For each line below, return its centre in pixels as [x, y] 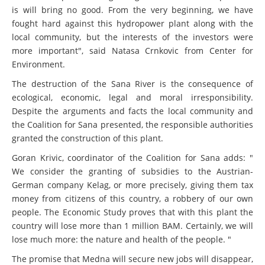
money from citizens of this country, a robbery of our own [132, 199]
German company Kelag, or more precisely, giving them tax [132, 185]
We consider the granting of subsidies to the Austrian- [132, 172]
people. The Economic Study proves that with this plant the [132, 212]
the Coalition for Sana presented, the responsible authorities [132, 125]
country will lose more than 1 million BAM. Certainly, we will [132, 226]
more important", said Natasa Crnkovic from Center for [132, 51]
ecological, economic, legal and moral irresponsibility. [132, 98]
